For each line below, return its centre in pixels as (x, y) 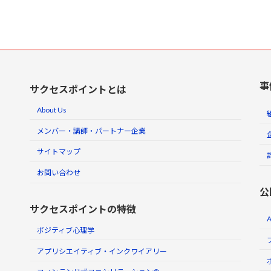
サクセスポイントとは (78, 90)
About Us (52, 109)
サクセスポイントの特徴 (83, 209)
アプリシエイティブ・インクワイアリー (102, 251)
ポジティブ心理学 (66, 230)
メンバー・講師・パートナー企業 (91, 131)
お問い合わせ (59, 173)
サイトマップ (59, 152)
